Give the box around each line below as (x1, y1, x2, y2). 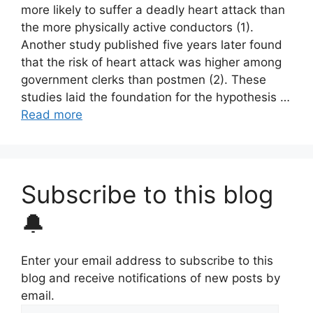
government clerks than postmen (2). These (21, 73, 266, 87)
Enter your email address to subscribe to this (21, 254, 273, 268)
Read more (21, 108, 82, 122)
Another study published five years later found (21, 38, 282, 52)
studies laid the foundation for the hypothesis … (21, 90, 290, 104)
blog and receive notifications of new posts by (21, 271, 280, 285)
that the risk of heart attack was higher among (21, 55, 282, 69)
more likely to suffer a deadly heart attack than (21, 3, 285, 17)
